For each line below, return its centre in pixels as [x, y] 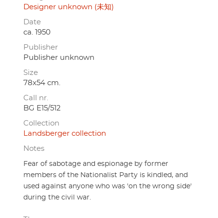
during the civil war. [57, 198]
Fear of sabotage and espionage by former [96, 164]
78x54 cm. [42, 83]
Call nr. [36, 98]
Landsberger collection [65, 134]
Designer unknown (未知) [69, 7]
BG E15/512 [42, 109]
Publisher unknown [59, 58]
